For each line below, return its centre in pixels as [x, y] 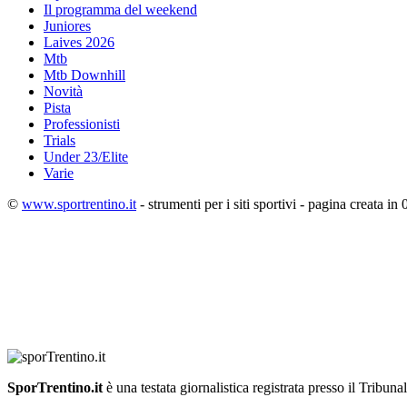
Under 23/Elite [86, 156]
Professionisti [82, 124]
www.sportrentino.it [79, 203]
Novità [63, 91]
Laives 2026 [79, 42]
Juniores [67, 25]
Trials [60, 140]
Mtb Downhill [84, 74]
